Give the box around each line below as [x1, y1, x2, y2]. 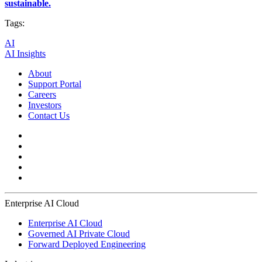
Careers [28, 89, 56, 100]
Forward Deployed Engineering [28, 239, 146, 250]
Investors [28, 100, 61, 111]
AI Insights [5, 49, 46, 59]
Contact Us [28, 111, 70, 121]
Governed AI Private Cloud [28, 229, 130, 239]
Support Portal [28, 79, 81, 89]
